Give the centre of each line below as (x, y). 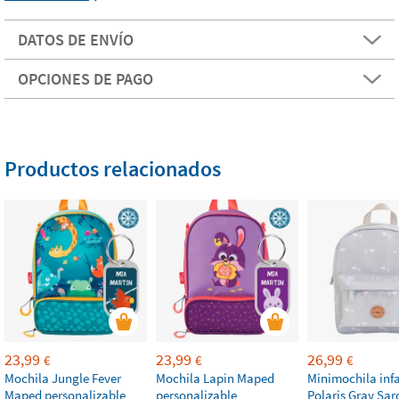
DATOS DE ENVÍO (76, 40)
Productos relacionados (113, 169)
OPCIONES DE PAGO (85, 79)
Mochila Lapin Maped (215, 378)
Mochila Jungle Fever (63, 378)
